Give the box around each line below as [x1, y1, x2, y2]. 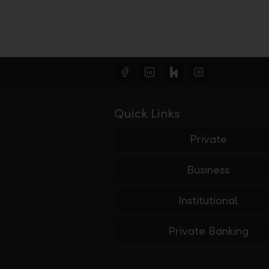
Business [187, 163, 230, 177]
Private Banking [168, 224, 249, 238]
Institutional [178, 193, 238, 208]
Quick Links [114, 106, 180, 122]
